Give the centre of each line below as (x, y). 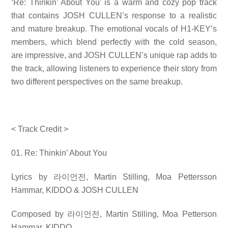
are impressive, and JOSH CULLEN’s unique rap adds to (114, 55)
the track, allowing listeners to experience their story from (114, 68)
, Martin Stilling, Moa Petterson (158, 214)
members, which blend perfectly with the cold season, (114, 42)
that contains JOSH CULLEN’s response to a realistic (114, 15)
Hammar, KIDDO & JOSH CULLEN (75, 190)
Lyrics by (32, 177)
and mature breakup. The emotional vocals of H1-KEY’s (114, 28)
